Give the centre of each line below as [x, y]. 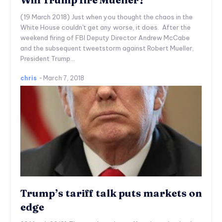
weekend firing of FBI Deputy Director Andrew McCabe [105, 37]
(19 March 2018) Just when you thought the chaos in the [107, 17]
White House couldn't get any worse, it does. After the [106, 27]
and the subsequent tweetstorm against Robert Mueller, [107, 48]
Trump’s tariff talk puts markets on [111, 193]
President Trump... [48, 58]
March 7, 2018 [64, 78]
